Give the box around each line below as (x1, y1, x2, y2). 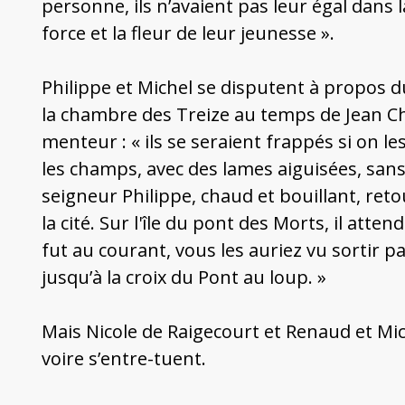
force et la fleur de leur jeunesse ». (41, 21, 334, 46)
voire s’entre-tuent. (41, 346, 206, 372)
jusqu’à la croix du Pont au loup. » (41, 265, 326, 290)
